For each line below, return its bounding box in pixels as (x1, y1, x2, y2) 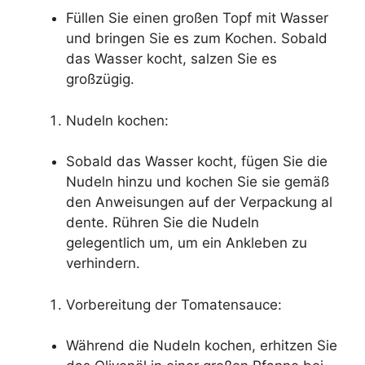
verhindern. (66, 255, 140, 272)
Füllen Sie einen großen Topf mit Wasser (66, 10, 328, 27)
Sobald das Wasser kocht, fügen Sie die (66, 153, 328, 170)
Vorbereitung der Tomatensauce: (66, 296, 282, 313)
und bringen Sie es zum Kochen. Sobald (66, 30, 328, 47)
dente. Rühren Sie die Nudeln (66, 214, 259, 231)
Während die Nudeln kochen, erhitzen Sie (66, 337, 337, 354)
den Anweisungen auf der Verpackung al (66, 194, 332, 211)
